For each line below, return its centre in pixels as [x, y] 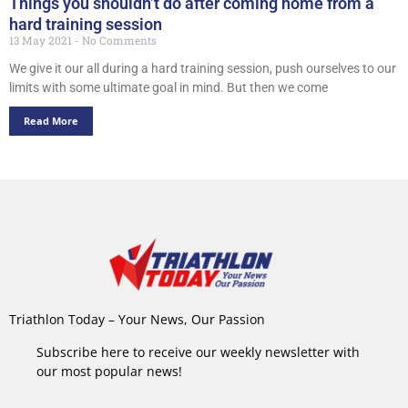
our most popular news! [109, 371]
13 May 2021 [42, 40]
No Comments [118, 40]
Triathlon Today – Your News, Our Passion [137, 320]
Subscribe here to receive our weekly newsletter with [198, 352]
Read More [51, 120]
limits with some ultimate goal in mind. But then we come [168, 87]
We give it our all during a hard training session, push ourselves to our [203, 68]
